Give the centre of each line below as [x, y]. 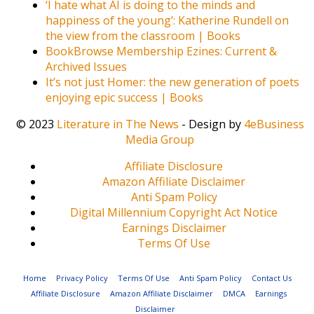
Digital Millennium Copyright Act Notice [174, 213]
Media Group [160, 140]
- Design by [211, 124]
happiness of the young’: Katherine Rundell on [168, 21]
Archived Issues [87, 67]
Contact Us [271, 278]
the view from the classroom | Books [143, 36]
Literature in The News [117, 124]
